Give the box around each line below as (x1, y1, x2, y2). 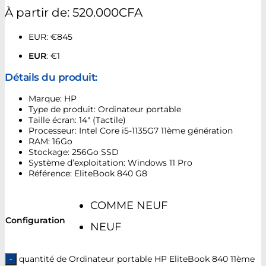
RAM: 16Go (28, 136, 72, 147)
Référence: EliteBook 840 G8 (28, 168, 147, 179)
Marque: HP (28, 93, 77, 104)
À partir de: (5, 5, 72, 20)
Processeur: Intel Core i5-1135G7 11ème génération (28, 125, 233, 137)
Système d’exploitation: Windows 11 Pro (28, 157, 192, 169)
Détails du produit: (5, 71, 97, 84)
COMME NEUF (90, 198, 167, 212)
